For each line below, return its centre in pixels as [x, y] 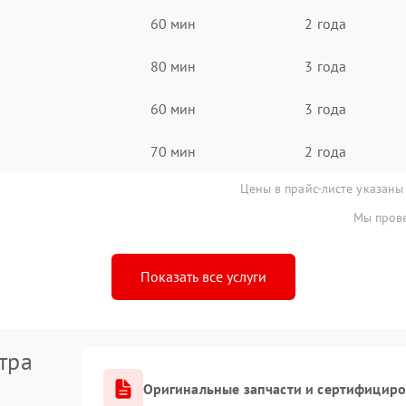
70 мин [173, 151]
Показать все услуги [203, 276]
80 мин [173, 66]
